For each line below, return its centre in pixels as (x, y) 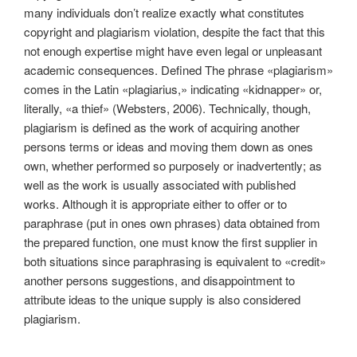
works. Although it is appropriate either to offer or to (155, 204)
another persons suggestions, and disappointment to (159, 280)
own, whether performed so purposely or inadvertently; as (173, 166)
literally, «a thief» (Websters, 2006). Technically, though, (167, 108)
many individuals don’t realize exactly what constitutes (164, 13)
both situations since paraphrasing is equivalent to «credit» (175, 261)
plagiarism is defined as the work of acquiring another (162, 127)
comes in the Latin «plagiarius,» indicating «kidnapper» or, (173, 89)
